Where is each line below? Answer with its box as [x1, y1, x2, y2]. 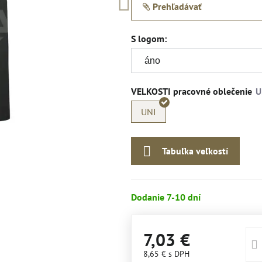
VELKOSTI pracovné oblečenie [130, 85, 252, 97]
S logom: [130, 33, 167, 44]
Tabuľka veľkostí [161, 145, 228, 157]
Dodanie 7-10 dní [130, 191, 201, 203]
